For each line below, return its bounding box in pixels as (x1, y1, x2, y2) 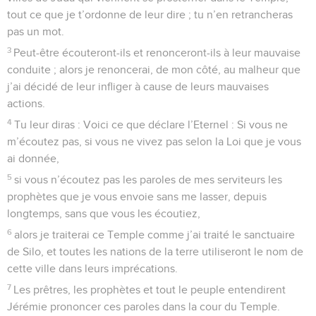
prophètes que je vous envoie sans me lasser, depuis (7, 190, 267, 202)
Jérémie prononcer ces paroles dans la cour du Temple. (7, 300, 280, 312)
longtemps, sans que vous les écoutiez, (7, 207, 200, 219)
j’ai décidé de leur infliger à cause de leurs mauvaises (7, 80, 269, 92)
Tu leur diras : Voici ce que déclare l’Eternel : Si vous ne (14, 119, 288, 130)
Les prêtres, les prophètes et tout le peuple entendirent (13, 284, 286, 296)
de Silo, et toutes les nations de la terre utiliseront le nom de (7, 245, 303, 257)
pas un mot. (7, 25, 64, 37)
